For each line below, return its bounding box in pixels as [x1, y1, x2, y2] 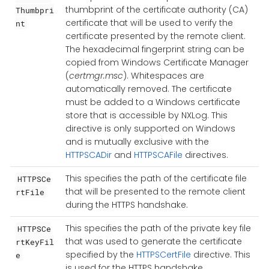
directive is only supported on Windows [65, 122, 235, 135]
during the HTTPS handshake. [65, 199, 188, 211]
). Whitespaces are [122, 70, 204, 82]
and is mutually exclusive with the [65, 136, 209, 148]
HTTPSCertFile [136, 249, 191, 261]
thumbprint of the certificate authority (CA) [65, 4, 248, 16]
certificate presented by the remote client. [65, 30, 246, 43]
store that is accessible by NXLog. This [65, 109, 228, 122]
